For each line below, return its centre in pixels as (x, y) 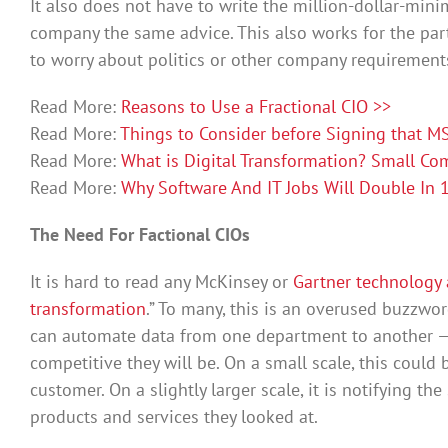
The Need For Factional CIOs (140, 234)
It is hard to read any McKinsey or (161, 281)
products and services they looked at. (174, 416)
